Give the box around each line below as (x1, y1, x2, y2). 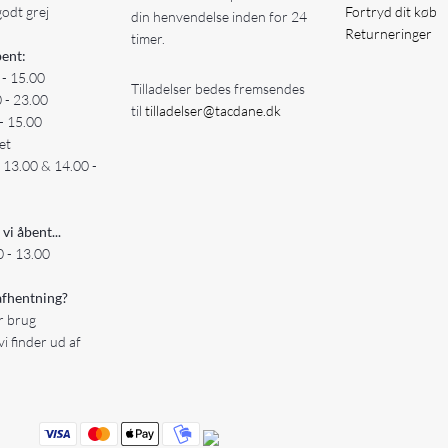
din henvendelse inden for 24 (130, 8, 307, 26)
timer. (130, 30, 165, 48)
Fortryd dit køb (344, 2, 437, 20)
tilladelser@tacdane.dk (144, 101, 281, 119)
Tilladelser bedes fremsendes (130, 79, 305, 97)
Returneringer (344, 24, 432, 42)
